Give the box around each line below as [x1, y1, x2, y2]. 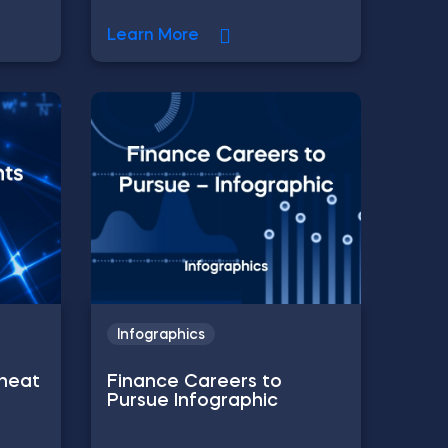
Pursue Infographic [107, 392, 278, 411]
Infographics [117, 328, 205, 343]
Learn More [107, 28, 199, 44]
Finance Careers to [107, 373, 282, 392]
